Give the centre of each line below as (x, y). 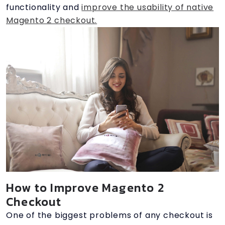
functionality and (44, 7)
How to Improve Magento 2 (85, 187)
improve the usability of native (148, 7)
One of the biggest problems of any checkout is (109, 215)
